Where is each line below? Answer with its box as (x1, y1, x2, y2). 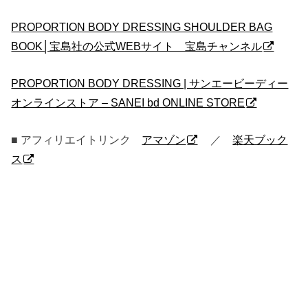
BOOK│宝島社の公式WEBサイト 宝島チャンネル (11, 39, 263, 52)
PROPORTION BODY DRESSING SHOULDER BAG (11, 20, 273, 33)
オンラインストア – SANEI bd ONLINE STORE (11, 96, 245, 109)
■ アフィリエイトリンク (11, 133, 142, 146)
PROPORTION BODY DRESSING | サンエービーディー (11, 76, 289, 89)
